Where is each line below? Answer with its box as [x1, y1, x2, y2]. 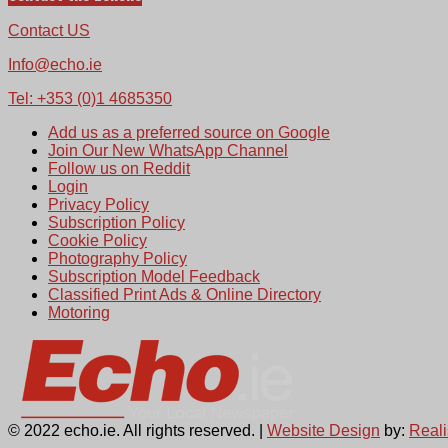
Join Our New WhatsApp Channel [48, 142, 288, 160]
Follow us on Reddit [48, 160, 190, 178]
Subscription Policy [48, 214, 185, 232]
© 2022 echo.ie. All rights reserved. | [8, 422, 267, 440]
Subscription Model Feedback [48, 268, 260, 286]
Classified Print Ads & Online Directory [48, 286, 321, 304]
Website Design [267, 422, 380, 440]
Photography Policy [48, 250, 187, 268]
